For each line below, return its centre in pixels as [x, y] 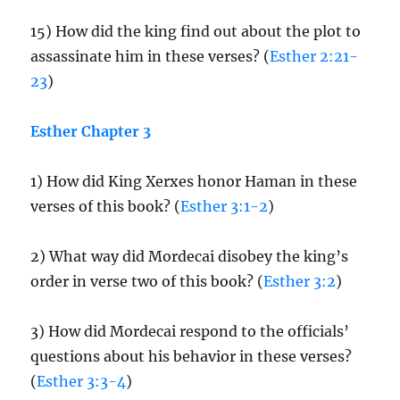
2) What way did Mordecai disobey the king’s [190, 256]
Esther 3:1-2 [225, 206]
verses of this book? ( [106, 206]
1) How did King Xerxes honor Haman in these [194, 181]
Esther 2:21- [314, 56]
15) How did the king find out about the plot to [196, 31]
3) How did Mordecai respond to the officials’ [190, 331]
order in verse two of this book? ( [147, 281]
